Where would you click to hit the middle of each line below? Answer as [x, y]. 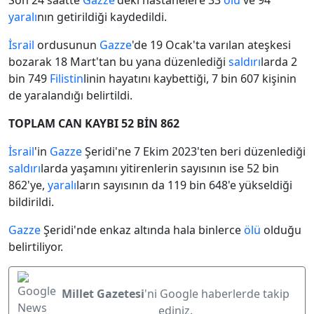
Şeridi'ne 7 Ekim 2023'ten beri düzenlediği [194, 152]
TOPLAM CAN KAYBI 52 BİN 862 [94, 124]
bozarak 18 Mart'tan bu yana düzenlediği [118, 62]
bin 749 [29, 79]
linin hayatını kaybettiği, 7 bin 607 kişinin [190, 79]
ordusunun [67, 45]
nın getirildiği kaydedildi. [102, 17]
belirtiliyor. [36, 247]
